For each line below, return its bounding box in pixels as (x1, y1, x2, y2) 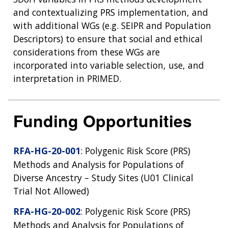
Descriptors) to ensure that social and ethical (13, 32, 203, 45)
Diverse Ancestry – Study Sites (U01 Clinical (13, 172, 193, 184)
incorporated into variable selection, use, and (13, 59, 204, 71)
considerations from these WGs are (13, 45, 160, 58)
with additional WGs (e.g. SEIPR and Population (13, 19, 211, 32)
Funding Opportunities (13, 108, 192, 132)
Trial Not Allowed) (13, 185, 89, 197)
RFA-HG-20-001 (13, 145, 80, 157)
